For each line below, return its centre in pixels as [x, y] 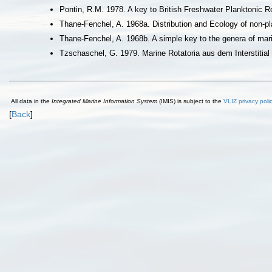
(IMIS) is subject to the [190, 101]
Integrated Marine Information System [104, 101]
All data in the [31, 101]
